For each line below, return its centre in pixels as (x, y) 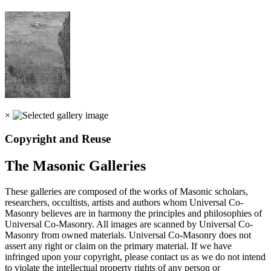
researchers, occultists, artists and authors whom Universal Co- (124, 203)
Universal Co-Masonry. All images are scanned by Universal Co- (129, 224)
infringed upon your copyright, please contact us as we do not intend (135, 257)
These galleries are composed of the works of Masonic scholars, (126, 192)
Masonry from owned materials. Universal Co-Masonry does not (128, 235)
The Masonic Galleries (75, 166)
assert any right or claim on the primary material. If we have (118, 246)
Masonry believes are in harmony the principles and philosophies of (133, 214)
